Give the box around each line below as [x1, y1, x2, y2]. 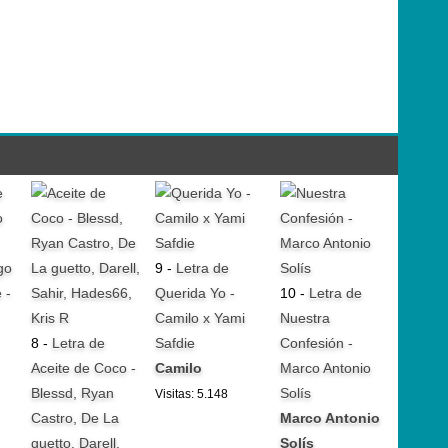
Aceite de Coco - [30, 360, 136, 377]
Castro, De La [30, 410, 119, 427]
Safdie [155, 335, 196, 352]
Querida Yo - [155, 285, 236, 302]
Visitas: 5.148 [155, 387, 229, 402]
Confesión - [279, 335, 353, 352]
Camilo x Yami [155, 310, 246, 327]
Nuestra [279, 310, 330, 327]
